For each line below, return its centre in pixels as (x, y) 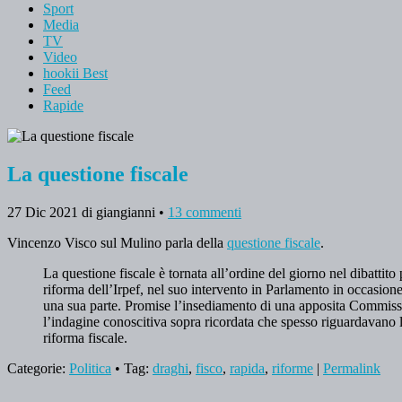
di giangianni (118, 212)
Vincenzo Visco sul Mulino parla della (117, 242)
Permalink (352, 368)
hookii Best (75, 73)
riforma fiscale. (85, 337)
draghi (170, 368)
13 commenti (205, 212)
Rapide (63, 105)
